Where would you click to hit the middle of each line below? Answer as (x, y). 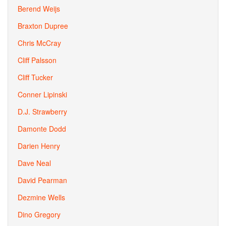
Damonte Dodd (42, 129)
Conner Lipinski (42, 94)
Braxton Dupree (43, 26)
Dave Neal (34, 163)
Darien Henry (39, 146)
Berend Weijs (39, 9)
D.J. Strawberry (42, 111)
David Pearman (42, 180)
